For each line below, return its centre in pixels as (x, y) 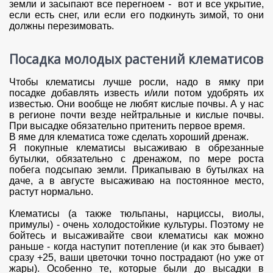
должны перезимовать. (62, 26)
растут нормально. (51, 191)
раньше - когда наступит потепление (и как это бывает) (136, 246)
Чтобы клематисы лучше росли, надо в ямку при (136, 82)
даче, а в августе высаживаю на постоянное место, (136, 180)
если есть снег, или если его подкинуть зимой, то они (136, 15)
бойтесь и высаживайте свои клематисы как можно (136, 235)
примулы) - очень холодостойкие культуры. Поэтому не (136, 224)
